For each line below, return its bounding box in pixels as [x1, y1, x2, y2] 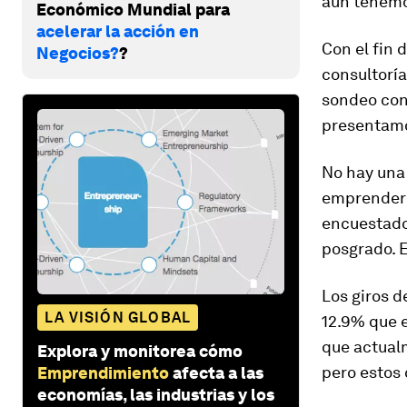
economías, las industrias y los [37, 384, 274, 404]
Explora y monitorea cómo [37, 341, 243, 361]
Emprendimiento [37, 362, 169, 382]
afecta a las [173, 362, 263, 382]
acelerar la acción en [36, 21, 199, 41]
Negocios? [36, 43, 119, 63]
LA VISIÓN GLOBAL [45, 308, 192, 326]
